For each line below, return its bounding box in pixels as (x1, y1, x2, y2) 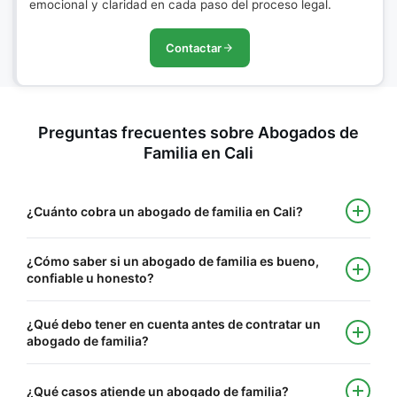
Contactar (166, 41, 222, 55)
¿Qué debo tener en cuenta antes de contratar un (27, 316, 321, 331)
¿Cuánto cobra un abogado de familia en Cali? (27, 203, 303, 219)
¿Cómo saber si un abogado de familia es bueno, (27, 253, 319, 269)
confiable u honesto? (27, 270, 154, 285)
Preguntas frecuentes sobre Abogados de (38, 123, 359, 142)
